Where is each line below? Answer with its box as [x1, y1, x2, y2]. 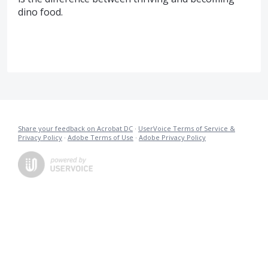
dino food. [18, 5, 63, 19]
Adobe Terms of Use [68, 133, 133, 142]
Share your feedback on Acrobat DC [18, 124, 133, 133]
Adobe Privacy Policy [139, 133, 206, 142]
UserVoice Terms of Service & [138, 124, 235, 133]
